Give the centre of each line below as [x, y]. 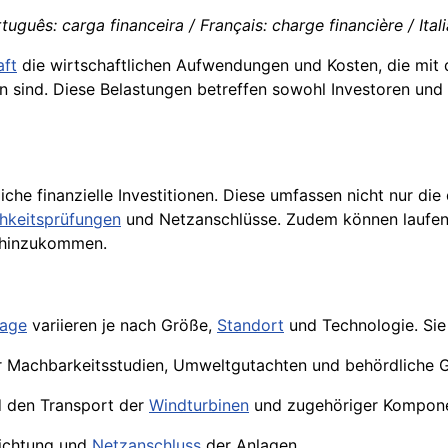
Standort [250, 325]
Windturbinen [199, 405]
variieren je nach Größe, [122, 325]
